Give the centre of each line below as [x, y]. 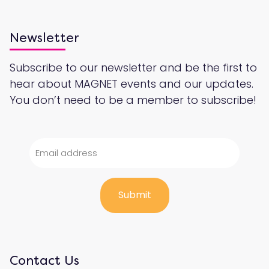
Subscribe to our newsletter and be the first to [133, 67]
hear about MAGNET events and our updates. [131, 83]
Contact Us [44, 260]
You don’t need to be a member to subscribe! [133, 100]
